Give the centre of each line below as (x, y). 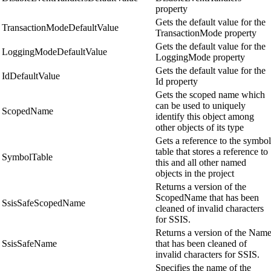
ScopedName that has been (207, 198)
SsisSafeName (29, 244)
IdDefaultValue (31, 76)
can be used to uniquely (201, 106)
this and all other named (201, 163)
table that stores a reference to (212, 152)
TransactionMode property (206, 33)
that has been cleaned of (201, 244)
